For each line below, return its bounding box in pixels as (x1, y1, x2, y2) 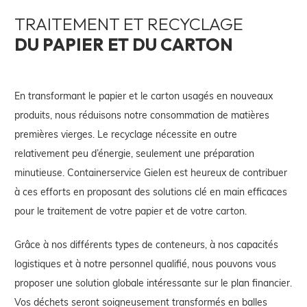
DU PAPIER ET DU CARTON (14, 33, 233, 56)
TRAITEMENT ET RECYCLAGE (14, 12, 243, 35)
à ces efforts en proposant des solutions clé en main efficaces (14, 184, 287, 198)
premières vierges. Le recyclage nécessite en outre (14, 127, 237, 140)
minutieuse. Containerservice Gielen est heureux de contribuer (14, 165, 287, 179)
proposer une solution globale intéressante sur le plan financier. (14, 275, 292, 289)
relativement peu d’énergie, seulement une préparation (14, 146, 254, 160)
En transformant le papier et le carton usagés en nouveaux (14, 88, 273, 102)
